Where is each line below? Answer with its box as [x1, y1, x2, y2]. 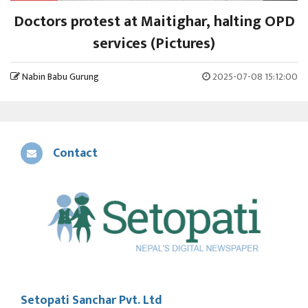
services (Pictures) [93, 31, 215, 57]
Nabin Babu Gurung [22, 69, 99, 85]
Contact [53, 143, 98, 164]
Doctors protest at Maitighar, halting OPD [13, 9, 295, 35]
